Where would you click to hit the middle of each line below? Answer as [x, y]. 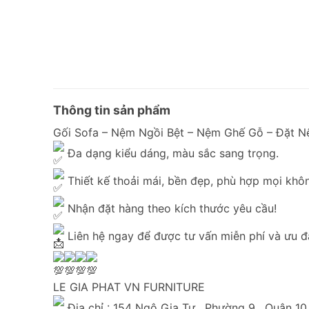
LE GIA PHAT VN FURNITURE [129, 287]
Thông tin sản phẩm [112, 110]
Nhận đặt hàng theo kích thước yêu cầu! [170, 209]
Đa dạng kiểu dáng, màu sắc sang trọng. [171, 153]
